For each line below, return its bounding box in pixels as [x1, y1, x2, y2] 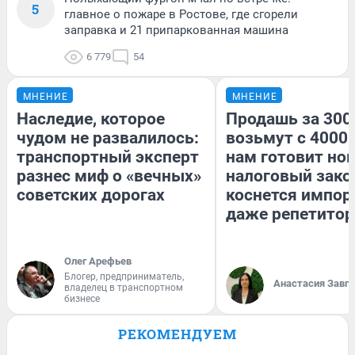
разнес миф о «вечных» [17, 166, 201, 186]
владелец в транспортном [64, 282, 183, 294]
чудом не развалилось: [17, 128, 199, 148]
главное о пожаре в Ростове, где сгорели [64, 7, 298, 22]
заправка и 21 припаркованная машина [64, 23, 288, 38]
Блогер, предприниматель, [64, 271, 184, 283]
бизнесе [64, 293, 100, 305]
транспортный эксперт [17, 147, 199, 167]
